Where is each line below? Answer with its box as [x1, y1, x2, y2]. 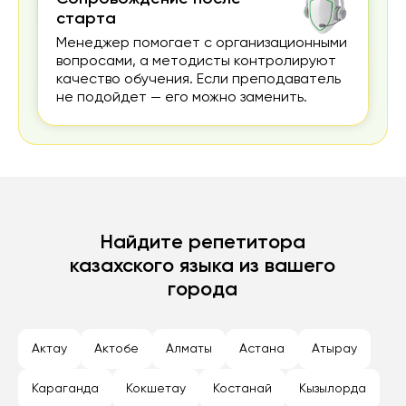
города [168, 280, 238, 301]
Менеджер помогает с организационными [56, 36, 347, 52]
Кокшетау [126, 382, 186, 396]
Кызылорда [299, 382, 366, 396]
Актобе [94, 343, 139, 356]
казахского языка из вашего [70, 256, 336, 277]
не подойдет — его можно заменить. [56, 91, 307, 106]
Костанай [213, 382, 272, 396]
